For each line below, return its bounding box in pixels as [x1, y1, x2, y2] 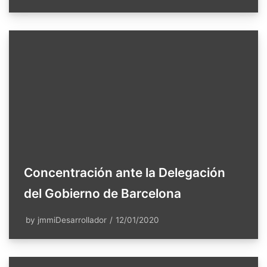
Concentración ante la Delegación [24, 164, 225, 180]
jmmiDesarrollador [38, 215, 107, 225]
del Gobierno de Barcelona [24, 185, 181, 201]
